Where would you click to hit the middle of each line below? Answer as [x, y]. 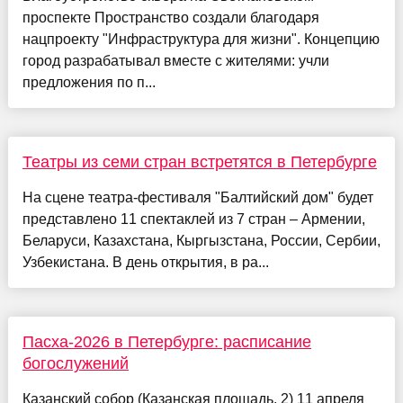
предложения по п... [89, 83]
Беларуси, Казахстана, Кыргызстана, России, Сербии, [201, 241]
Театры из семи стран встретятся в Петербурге [199, 162]
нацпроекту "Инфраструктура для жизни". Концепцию [201, 40]
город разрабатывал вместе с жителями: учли [175, 61]
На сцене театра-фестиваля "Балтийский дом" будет [197, 198]
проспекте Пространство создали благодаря [170, 18]
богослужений [75, 364]
